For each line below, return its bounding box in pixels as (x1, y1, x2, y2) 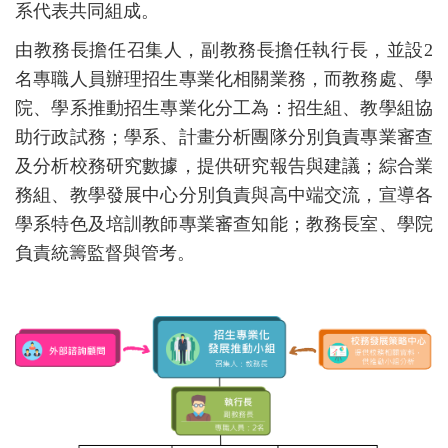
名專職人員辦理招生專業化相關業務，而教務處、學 (15, 69, 433, 90)
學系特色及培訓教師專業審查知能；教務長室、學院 (15, 214, 433, 235)
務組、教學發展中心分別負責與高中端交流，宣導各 (15, 185, 433, 206)
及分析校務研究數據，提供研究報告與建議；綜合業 (15, 156, 433, 177)
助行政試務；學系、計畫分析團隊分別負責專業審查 (15, 127, 433, 148)
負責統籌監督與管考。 (15, 243, 195, 264)
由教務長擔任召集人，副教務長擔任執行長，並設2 (15, 40, 433, 61)
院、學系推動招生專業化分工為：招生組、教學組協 (15, 98, 433, 119)
